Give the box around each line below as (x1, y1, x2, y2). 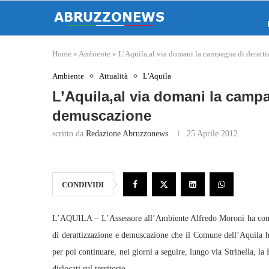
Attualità (99, 71, 128, 80)
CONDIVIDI (62, 180, 104, 189)
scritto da (52, 129, 86, 138)
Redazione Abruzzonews (86, 129, 168, 138)
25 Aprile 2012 (187, 129, 238, 138)
